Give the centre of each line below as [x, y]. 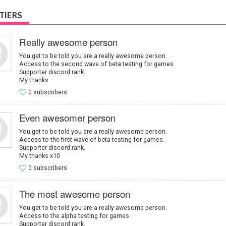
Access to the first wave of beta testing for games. [92, 140]
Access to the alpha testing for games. [75, 215]
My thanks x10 [39, 156]
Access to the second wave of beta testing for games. [97, 64]
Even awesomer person [67, 118]
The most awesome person [74, 193]
